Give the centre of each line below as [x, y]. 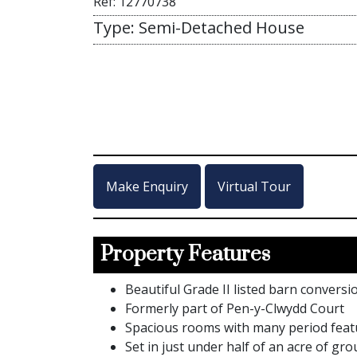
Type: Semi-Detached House [199, 27]
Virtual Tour [255, 186]
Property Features [185, 255]
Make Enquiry [147, 186]
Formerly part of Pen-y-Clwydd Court [235, 309]
